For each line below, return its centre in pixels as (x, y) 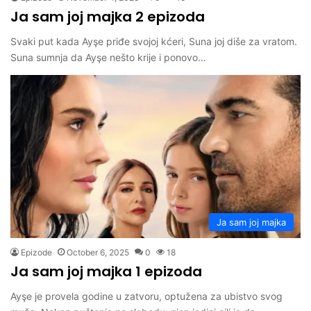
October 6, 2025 (98, 253)
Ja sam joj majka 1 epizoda (106, 272)
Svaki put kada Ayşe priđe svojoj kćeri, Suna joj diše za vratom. (154, 41)
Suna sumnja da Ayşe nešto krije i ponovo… (108, 57)
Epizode (36, 253)
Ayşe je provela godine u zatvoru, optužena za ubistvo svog (146, 296)
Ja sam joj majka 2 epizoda (108, 16)
